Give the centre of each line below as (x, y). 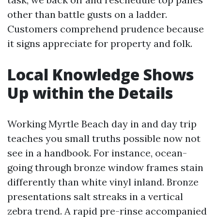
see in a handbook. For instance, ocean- (97, 153)
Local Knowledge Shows (101, 74)
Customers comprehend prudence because (106, 29)
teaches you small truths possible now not (104, 138)
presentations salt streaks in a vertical (95, 196)
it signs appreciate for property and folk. (100, 43)
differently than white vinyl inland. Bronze (103, 182)
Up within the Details (90, 93)
